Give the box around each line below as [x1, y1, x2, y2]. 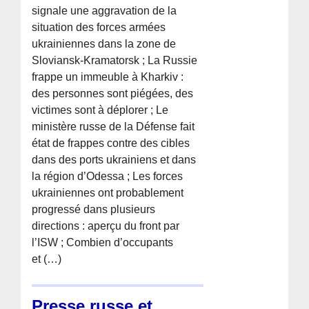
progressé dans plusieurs [32, 203, 156, 215]
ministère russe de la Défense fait [32, 120, 195, 132]
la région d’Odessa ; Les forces [32, 170, 183, 182]
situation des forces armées [32, 21, 166, 33]
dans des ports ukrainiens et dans [32, 153, 197, 166]
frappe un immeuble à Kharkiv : [32, 70, 184, 83]
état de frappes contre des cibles [32, 137, 190, 149]
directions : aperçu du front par [32, 219, 180, 232]
